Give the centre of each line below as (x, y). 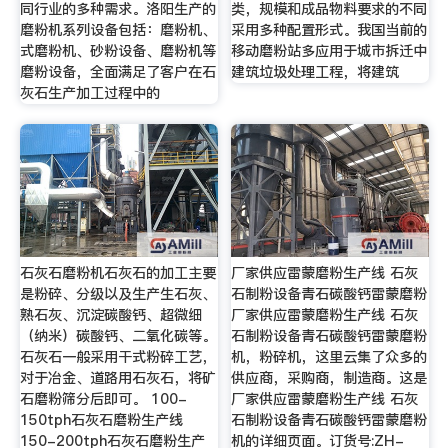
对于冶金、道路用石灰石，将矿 (117, 378)
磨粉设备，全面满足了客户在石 (117, 72)
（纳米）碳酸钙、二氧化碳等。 (117, 336)
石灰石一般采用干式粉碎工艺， (117, 357)
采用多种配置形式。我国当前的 (329, 30)
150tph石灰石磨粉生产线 (101, 420)
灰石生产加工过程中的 (89, 93)
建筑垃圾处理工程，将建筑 (315, 72)
